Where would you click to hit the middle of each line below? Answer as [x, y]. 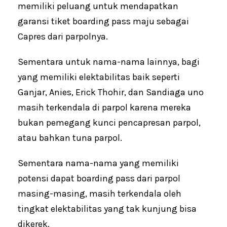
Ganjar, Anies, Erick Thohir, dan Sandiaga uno [111, 92]
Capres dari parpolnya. [63, 36]
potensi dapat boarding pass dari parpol [99, 178]
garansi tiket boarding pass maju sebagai [103, 21]
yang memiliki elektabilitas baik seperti [99, 77]
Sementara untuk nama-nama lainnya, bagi [109, 62]
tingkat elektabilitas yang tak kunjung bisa [107, 209]
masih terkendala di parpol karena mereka [104, 107]
